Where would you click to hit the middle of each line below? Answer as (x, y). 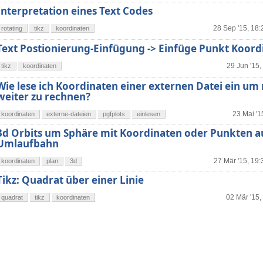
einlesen (149, 114)
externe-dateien (69, 114)
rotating (12, 28)
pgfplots (114, 114)
